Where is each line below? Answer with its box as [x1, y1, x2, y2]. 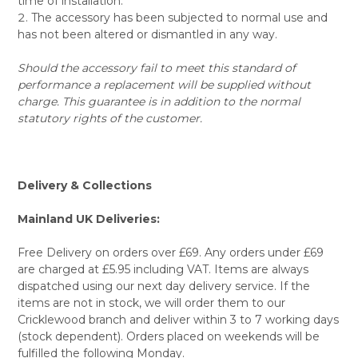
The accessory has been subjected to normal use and [30, 10, 328, 25]
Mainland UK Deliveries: [17, 211, 160, 226]
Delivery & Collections [17, 177, 152, 193]
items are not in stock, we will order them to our [17, 295, 285, 310]
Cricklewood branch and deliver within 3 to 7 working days [17, 312, 339, 327]
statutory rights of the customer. [17, 110, 202, 125]
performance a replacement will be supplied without [17, 77, 311, 92]
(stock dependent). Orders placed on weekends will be [17, 328, 320, 344]
